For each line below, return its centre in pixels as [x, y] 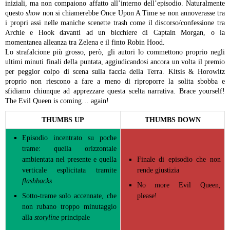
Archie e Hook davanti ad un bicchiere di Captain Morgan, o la [115, 33]
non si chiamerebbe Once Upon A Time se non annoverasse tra [132, 13]
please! [147, 196]
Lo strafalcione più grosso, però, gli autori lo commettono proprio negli [115, 52]
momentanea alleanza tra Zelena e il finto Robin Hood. [85, 42]
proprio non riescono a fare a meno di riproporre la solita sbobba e [115, 81]
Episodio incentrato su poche [69, 138]
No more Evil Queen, [179, 185]
